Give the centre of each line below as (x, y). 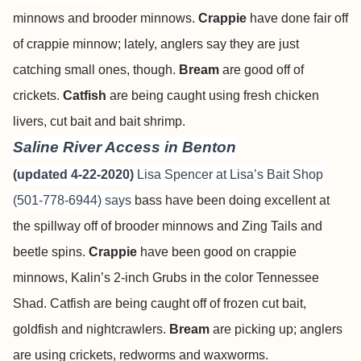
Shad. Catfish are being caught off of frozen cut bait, (160, 303)
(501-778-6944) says (72, 200)
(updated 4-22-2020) (75, 174)
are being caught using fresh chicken (213, 95)
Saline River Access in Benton (124, 147)
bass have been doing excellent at (230, 200)
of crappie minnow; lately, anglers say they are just (156, 44)
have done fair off (297, 18)
